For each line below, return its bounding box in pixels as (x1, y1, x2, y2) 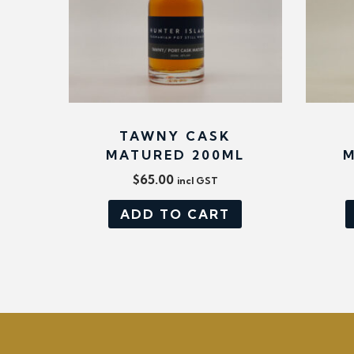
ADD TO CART (120, 205, 231, 222)
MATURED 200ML (105, 146, 245, 163)
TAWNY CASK (119, 127, 232, 144)
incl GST (176, 174, 218, 186)
